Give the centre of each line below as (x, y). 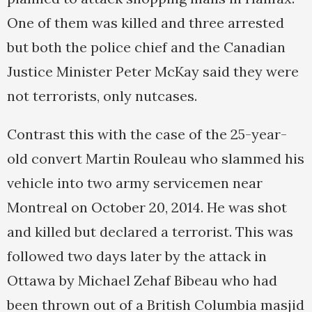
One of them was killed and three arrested (146, 23)
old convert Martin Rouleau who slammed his (156, 159)
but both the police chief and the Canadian (146, 47)
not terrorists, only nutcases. (102, 96)
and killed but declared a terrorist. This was (150, 232)
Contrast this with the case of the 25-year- (147, 134)
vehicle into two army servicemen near (135, 183)
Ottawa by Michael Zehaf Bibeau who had (142, 281)
